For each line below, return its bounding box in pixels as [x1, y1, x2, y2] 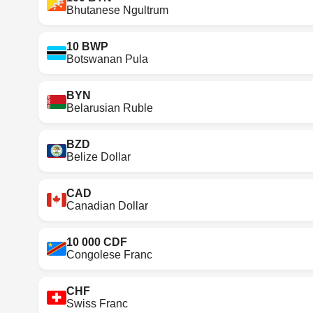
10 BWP [66, 40, 109, 52]
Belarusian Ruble [66, 101, 154, 114]
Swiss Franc [66, 297, 129, 310]
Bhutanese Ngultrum [66, 3, 169, 16]
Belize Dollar [66, 150, 131, 163]
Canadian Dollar [66, 199, 149, 212]
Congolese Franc [66, 248, 153, 261]
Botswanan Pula [66, 52, 149, 65]
